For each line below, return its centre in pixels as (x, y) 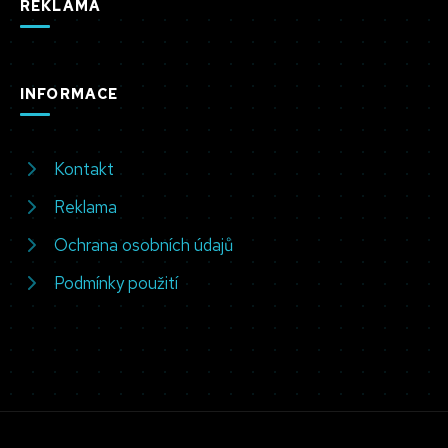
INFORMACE (69, 93)
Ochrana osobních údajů (143, 244)
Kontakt (84, 168)
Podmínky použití (116, 282)
